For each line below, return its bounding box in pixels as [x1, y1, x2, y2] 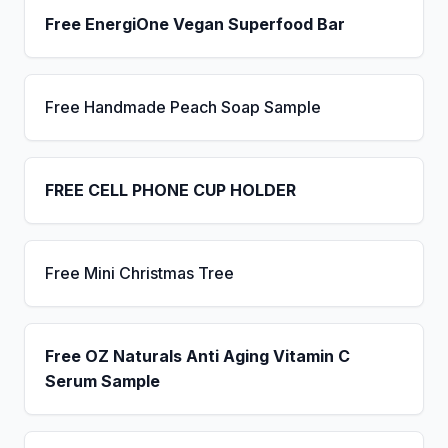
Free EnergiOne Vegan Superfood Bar [45, 14, 345, 34]
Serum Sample [45, 371, 160, 391]
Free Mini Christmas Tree [45, 263, 234, 283]
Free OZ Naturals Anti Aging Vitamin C [45, 346, 350, 366]
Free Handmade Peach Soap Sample [45, 97, 321, 117]
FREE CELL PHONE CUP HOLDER [45, 180, 296, 200]
